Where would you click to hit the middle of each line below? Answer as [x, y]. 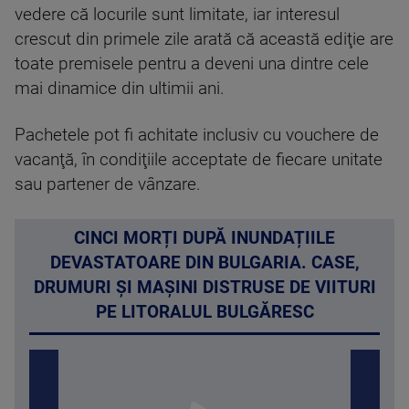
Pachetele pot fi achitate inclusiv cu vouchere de [197, 136]
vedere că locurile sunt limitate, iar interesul [177, 15]
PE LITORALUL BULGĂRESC [204, 313]
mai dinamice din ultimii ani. [120, 89]
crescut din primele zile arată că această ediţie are [204, 40]
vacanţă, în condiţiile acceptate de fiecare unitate [199, 160]
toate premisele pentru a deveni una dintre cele [192, 64]
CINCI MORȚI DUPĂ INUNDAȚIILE [204, 239]
